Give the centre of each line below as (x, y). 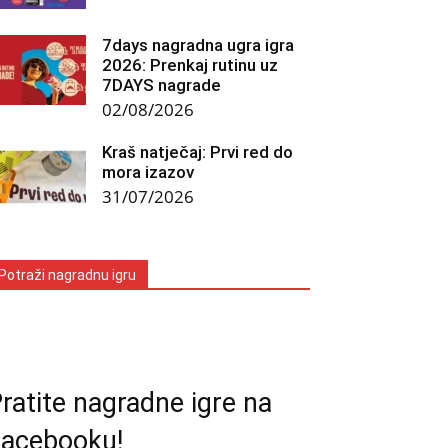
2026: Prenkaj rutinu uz (190, 65)
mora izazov (148, 172)
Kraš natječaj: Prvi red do (197, 152)
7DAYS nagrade (161, 85)
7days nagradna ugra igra (198, 45)
